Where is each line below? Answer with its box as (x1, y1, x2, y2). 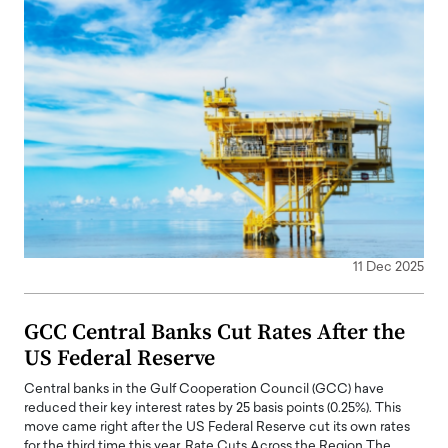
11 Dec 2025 (353, 260, 424, 274)
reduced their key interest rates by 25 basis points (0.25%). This (24, 401, 401, 415)
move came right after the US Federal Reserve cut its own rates (24, 420, 410, 434)
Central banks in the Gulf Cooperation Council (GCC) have (24, 382, 384, 396)
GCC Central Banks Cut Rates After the (24, 318, 405, 346)
